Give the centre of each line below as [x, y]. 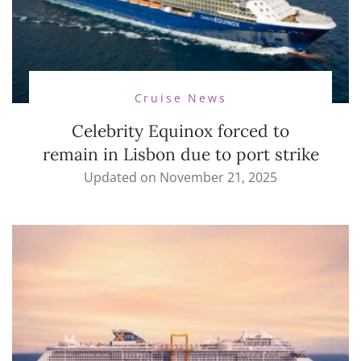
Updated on [122, 177]
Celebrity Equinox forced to [180, 131]
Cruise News [180, 98]
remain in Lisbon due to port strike [180, 154]
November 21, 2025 [218, 177]
